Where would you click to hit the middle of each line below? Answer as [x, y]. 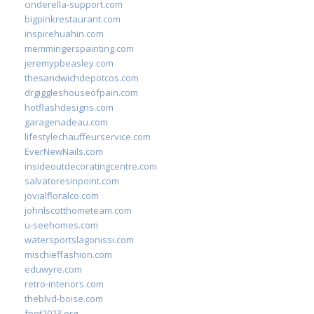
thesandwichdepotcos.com [82, 78]
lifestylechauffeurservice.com [88, 137]
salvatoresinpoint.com [72, 181]
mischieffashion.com [68, 254]
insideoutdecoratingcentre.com [91, 166]
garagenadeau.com [66, 122]
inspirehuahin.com [64, 34]
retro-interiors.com [64, 284]
